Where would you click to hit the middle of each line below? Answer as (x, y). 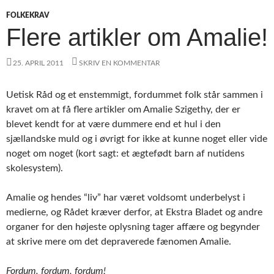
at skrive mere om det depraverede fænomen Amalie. (119, 241)
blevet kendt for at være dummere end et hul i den (113, 124)
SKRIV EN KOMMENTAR (120, 63)
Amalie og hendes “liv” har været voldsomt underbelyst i (126, 197)
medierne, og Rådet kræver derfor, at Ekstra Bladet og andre (134, 212)
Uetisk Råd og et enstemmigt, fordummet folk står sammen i (135, 94)
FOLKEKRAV (28, 15)
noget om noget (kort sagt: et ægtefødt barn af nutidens (125, 153)
